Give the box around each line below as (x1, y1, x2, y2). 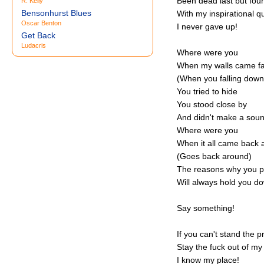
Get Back (21, 31, 55, 40)
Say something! (177, 203, 235, 213)
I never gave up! (177, 22, 237, 31)
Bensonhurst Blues (21, 8, 91, 18)
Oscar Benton (21, 19, 61, 27)
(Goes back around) (177, 151, 252, 161)
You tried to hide (177, 87, 237, 96)
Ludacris (21, 42, 46, 49)
